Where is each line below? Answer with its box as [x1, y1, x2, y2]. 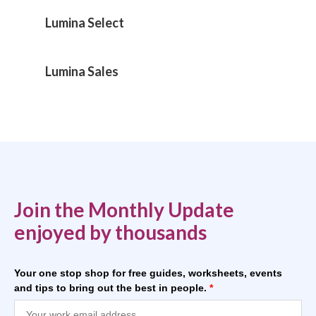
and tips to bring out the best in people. [14, 281, 209, 293]
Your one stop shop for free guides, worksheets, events [14, 267, 282, 279]
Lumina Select [45, 14, 124, 30]
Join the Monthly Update [14, 197, 234, 221]
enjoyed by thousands [14, 219, 207, 244]
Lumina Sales [45, 63, 119, 79]
